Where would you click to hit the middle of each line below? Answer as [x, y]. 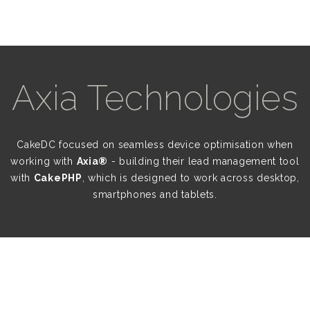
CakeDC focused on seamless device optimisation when [155, 145]
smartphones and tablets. [155, 194]
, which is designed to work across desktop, [191, 178]
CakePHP [58, 178]
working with [44, 161]
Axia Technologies [155, 98]
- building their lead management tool [204, 161]
